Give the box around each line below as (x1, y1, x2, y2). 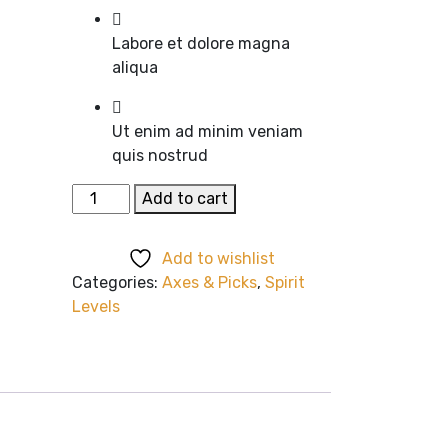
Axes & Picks (161, 272, 257, 292)
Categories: (71, 272, 162, 292)
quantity (70, 232, 137, 252)
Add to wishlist (161, 248, 275, 268)
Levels (71, 296, 120, 316)
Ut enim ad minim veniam (111, 121, 303, 141)
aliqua (111, 57, 158, 77)
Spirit (264, 272, 305, 292)
